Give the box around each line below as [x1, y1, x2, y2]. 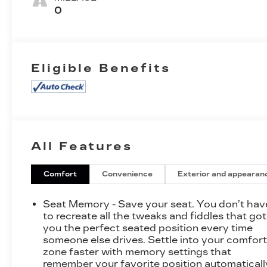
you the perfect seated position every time [43, 222, 253, 234]
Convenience [102, 169, 153, 178]
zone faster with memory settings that [43, 246, 232, 257]
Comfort [44, 169, 77, 178]
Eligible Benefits [31, 60, 171, 75]
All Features [31, 138, 132, 153]
